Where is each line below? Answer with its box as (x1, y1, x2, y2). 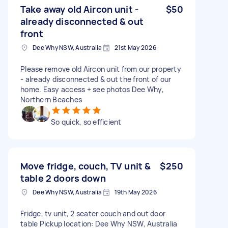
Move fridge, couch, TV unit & (20, 159, 151, 172)
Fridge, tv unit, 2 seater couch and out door (20, 208, 165, 218)
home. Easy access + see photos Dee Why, (20, 84, 164, 94)
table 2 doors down (20, 172, 106, 184)
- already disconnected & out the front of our (20, 74, 172, 84)
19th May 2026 (114, 187, 157, 196)
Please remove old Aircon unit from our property (20, 64, 181, 74)
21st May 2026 (114, 43, 156, 52)
